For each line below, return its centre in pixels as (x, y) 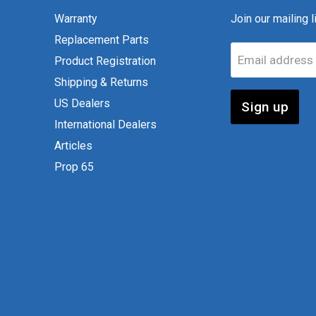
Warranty (76, 18)
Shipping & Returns (102, 82)
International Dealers (106, 124)
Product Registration (105, 61)
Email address (276, 60)
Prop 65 (74, 166)
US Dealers (83, 103)
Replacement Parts (102, 39)
